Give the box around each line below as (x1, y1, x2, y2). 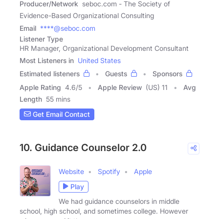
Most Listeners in (20, 56, 74, 65)
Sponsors (153, 69, 182, 78)
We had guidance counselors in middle (59, 197, 179, 205)
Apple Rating (20, 83, 61, 91)
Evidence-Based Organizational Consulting (20, 11, 154, 20)
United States (78, 56, 121, 65)
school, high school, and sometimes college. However (20, 206, 188, 215)
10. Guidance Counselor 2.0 (20, 141, 147, 153)
